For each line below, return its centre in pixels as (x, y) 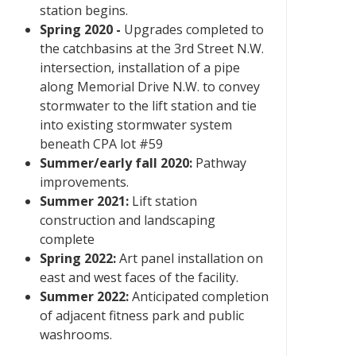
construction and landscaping (128, 220)
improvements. (84, 182)
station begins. (84, 10)
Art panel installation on (190, 258)
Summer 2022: (84, 296)
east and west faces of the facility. (139, 277)
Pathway (219, 163)
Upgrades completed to (192, 29)
